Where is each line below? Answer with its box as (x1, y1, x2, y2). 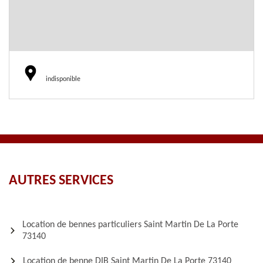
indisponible (46, 76, 80, 83)
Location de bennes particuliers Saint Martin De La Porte (22, 220, 239, 230)
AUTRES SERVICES (9, 174, 113, 188)
